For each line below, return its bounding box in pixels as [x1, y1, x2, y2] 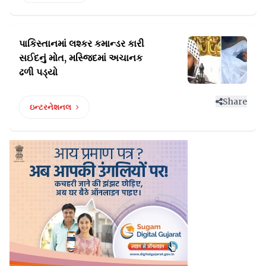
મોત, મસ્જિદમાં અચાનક [49, 52, 142, 64]
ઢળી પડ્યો [19, 66, 58, 78]
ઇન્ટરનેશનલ [30, 102, 71, 113]
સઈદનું [19, 52, 49, 64]
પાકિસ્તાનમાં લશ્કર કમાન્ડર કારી [19, 37, 144, 50]
